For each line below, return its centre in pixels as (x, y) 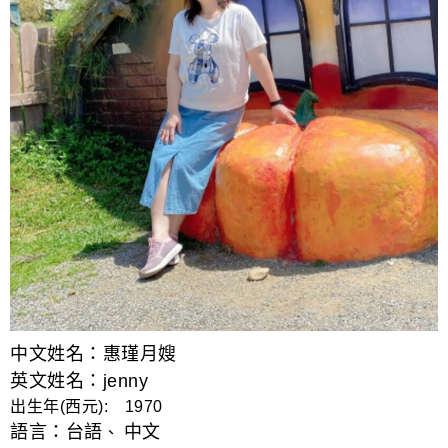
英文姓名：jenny (79, 380)
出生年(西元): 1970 (86, 406)
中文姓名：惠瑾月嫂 (93, 353)
